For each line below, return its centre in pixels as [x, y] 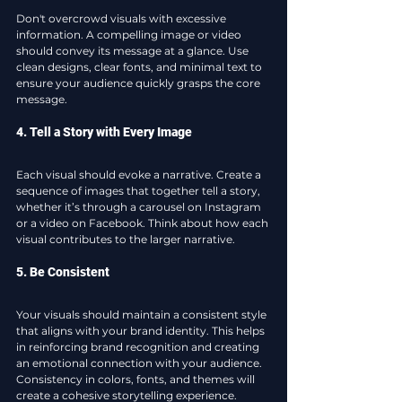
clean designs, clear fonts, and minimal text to [140, 67]
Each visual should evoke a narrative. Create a [140, 175]
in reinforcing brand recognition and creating [139, 347]
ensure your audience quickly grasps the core [140, 83]
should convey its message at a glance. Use [134, 51]
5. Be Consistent [63, 272]
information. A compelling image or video [130, 35]
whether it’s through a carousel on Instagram [140, 207]
